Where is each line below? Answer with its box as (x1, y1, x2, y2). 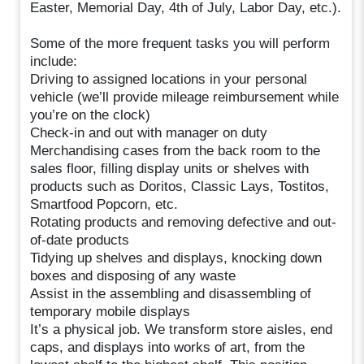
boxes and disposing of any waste (30, 267, 236, 284)
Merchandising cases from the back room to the (30, 142, 321, 158)
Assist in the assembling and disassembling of (30, 285, 312, 301)
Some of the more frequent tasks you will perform (30, 35, 331, 51)
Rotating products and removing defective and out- (30, 214, 337, 230)
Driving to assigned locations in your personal (30, 71, 308, 87)
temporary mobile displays (30, 303, 191, 319)
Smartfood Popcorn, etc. (30, 196, 179, 212)
